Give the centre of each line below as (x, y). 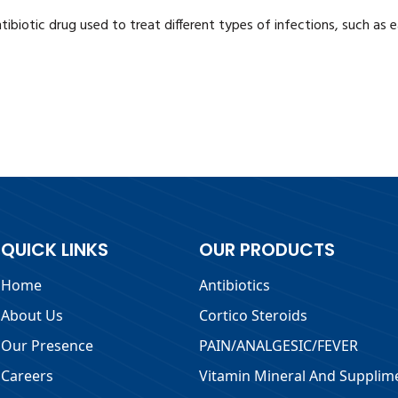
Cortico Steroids (253, 315)
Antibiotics (234, 285)
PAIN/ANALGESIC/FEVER (278, 345)
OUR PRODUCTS (267, 249)
